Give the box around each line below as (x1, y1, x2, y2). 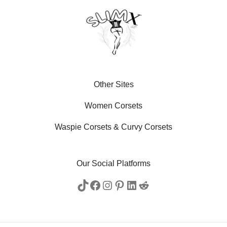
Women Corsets (85, 101, 142, 110)
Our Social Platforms (77, 159, 150, 168)
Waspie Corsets (55, 122, 111, 131)
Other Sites (93, 80, 134, 89)
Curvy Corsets (121, 122, 172, 131)
